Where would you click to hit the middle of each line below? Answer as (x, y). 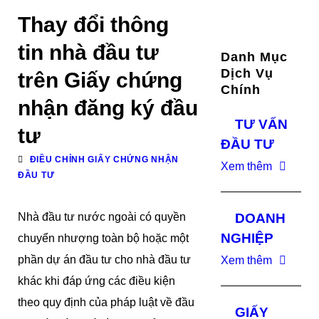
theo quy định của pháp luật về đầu (106, 302)
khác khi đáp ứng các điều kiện (96, 281)
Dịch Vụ (247, 73)
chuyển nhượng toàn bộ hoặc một (103, 238)
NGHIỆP (247, 238)
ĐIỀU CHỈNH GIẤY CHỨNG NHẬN (104, 159)
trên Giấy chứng (100, 80)
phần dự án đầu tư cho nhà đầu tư (104, 260)
